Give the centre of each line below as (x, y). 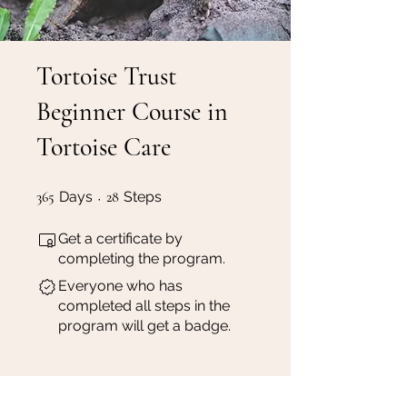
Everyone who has (120, 285)
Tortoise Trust (106, 76)
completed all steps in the (144, 305)
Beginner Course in (132, 111)
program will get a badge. (144, 325)
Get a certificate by (120, 238)
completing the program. (142, 258)
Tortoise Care (104, 147)
